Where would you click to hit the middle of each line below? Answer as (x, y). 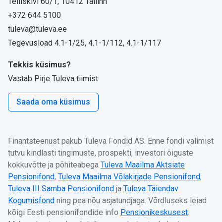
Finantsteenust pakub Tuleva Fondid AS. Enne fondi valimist (111, 141)
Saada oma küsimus (53, 102)
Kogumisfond (31, 200)
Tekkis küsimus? (39, 64)
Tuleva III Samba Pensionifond (61, 188)
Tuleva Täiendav (151, 188)
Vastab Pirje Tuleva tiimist (53, 78)
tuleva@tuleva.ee (37, 29)
